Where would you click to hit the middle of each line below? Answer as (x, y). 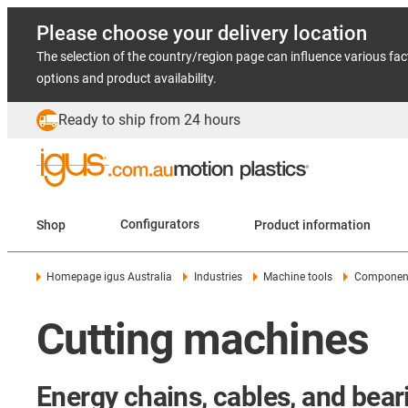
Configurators (160, 224)
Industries (218, 277)
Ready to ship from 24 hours (149, 120)
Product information (312, 224)
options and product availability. (127, 78)
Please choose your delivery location (202, 33)
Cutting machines (203, 339)
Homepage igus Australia (110, 277)
